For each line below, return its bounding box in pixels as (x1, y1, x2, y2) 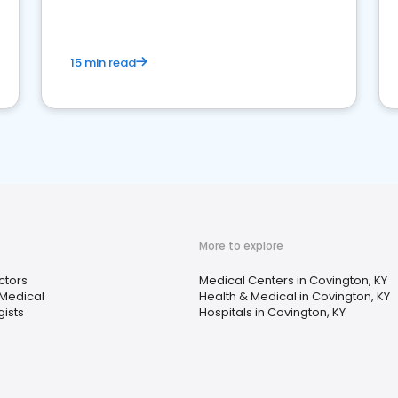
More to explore (199, 238, 283, 253)
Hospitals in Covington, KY (199, 304, 346, 321)
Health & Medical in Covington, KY (199, 288, 390, 305)
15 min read (70, 54, 136, 71)
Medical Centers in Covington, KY (199, 272, 387, 289)
